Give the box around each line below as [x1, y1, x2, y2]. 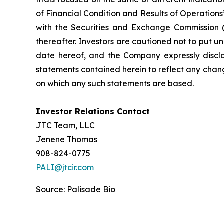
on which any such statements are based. [36, 78, 194, 88]
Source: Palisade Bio [36, 184, 115, 194]
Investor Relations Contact [36, 106, 150, 116]
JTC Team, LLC [36, 120, 95, 130]
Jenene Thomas [36, 134, 97, 144]
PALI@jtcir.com [36, 162, 94, 172]
